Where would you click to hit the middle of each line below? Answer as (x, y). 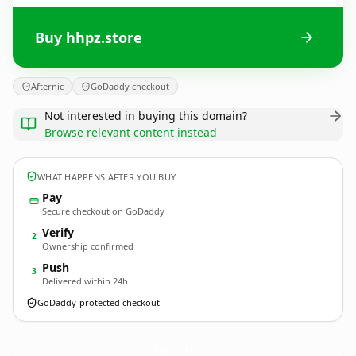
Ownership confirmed (88, 246)
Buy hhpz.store (89, 37)
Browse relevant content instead (131, 132)
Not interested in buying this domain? (146, 116)
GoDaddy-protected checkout (99, 302)
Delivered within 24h (85, 281)
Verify (58, 232)
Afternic (47, 86)
